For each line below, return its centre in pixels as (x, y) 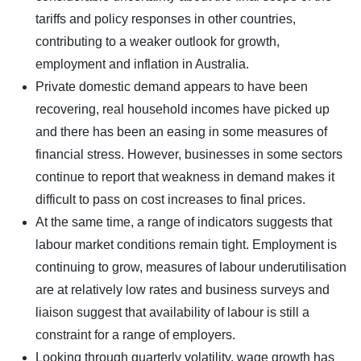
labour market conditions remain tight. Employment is (186, 244)
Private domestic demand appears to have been (172, 86)
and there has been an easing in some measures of (181, 131)
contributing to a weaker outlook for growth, (158, 41)
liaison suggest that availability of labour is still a (172, 312)
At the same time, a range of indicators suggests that (184, 222)
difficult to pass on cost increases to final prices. (170, 199)
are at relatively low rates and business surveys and (183, 289)
